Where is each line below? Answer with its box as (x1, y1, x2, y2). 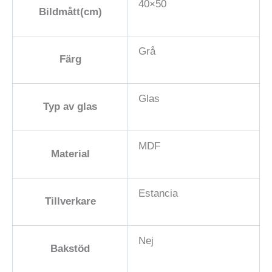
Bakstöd (50, 242, 90, 254)
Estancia (138, 187, 178, 199)
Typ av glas (43, 100, 97, 112)
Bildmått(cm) (38, 5, 102, 18)
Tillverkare (44, 195, 96, 207)
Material (50, 148, 90, 160)
